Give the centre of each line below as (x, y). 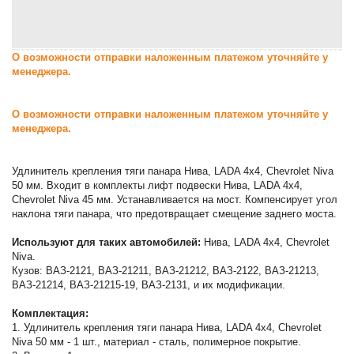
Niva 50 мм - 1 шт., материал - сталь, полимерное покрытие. (157, 341)
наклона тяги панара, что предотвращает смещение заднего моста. (175, 213)
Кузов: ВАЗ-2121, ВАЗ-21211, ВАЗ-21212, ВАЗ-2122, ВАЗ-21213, (166, 270)
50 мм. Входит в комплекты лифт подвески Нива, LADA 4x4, (158, 185)
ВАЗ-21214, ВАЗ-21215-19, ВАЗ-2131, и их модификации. (149, 284)
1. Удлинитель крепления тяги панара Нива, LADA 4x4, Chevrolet (167, 327)
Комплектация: (51, 313)
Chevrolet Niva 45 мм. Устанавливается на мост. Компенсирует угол (175, 199)
